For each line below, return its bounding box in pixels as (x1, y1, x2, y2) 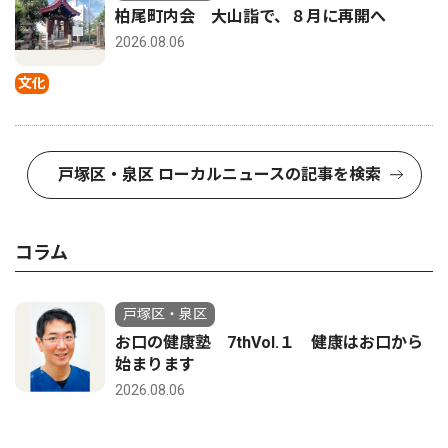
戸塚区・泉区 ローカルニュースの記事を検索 (57, 164, 381, 184)
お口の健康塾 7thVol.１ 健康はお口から (115, 332, 423, 352)
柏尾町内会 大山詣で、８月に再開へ (115, 6, 402, 26)
